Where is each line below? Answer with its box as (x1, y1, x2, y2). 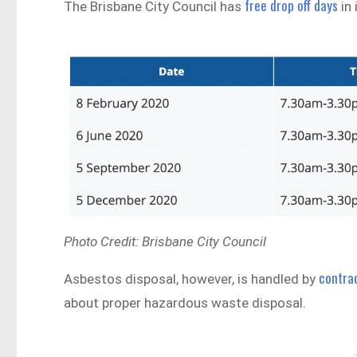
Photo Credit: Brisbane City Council (64, 233, 270, 249)
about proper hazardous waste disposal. (64, 294, 307, 311)
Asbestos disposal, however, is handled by (64, 270, 320, 287)
